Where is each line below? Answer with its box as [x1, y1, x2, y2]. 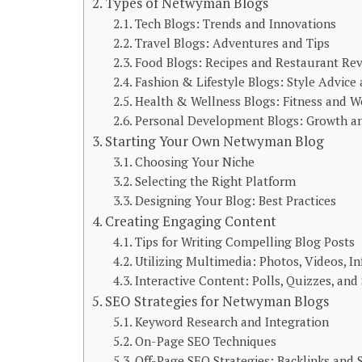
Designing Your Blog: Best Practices [134, 192, 336, 208]
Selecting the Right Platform [134, 173, 296, 189]
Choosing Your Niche [134, 154, 255, 170]
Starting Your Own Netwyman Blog [105, 132, 325, 150]
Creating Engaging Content [105, 212, 277, 230]
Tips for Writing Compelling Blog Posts [134, 234, 355, 250]
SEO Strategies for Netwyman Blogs [105, 292, 330, 310]
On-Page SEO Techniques [134, 333, 276, 349]
